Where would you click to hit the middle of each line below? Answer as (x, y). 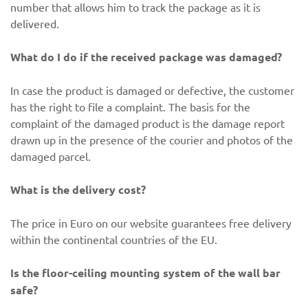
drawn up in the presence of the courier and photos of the (152, 140)
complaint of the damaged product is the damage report (147, 123)
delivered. (35, 23)
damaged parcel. (51, 156)
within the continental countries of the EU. (114, 239)
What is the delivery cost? (78, 189)
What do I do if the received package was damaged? (146, 57)
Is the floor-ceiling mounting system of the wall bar (145, 273)
